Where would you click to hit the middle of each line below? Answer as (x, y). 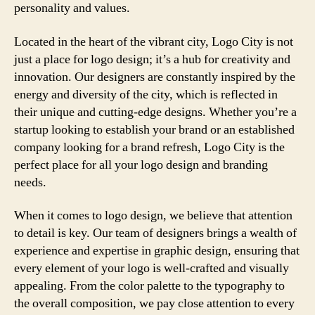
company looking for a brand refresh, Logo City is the (149, 147)
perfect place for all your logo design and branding (141, 165)
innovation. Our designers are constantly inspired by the (155, 77)
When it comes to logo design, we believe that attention (153, 216)
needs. (30, 182)
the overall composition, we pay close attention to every (154, 303)
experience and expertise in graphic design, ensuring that (157, 251)
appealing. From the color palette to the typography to (149, 286)
